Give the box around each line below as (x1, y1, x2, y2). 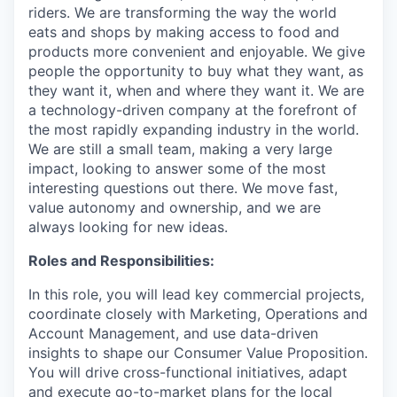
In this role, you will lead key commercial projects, (28, 284, 364, 303)
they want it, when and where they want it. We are (28, 81, 364, 99)
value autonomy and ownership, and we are (28, 198, 321, 216)
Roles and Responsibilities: (28, 251, 214, 269)
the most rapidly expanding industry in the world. (28, 120, 359, 138)
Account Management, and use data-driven (28, 323, 318, 342)
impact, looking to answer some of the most (28, 159, 326, 177)
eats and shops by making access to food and (28, 22, 339, 41)
